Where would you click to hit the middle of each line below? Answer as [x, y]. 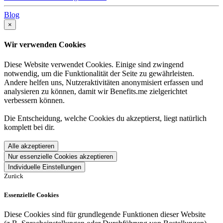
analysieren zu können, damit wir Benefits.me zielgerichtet [96, 91]
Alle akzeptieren [31, 146]
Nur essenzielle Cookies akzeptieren [60, 156]
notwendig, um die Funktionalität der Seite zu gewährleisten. [99, 73]
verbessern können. [34, 100]
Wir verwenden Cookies [45, 45]
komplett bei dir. [29, 127]
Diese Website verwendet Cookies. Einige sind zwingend [94, 64]
